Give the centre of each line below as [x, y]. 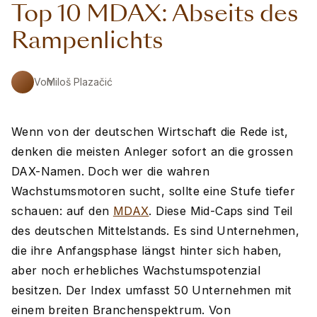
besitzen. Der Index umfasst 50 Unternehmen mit [152, 290]
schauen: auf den [62, 211]
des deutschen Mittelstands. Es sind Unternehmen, [156, 231]
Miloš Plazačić [80, 82]
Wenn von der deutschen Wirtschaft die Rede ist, [150, 132]
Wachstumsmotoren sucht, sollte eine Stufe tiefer [154, 191]
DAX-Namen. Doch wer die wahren [110, 171]
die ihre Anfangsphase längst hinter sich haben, [147, 250]
